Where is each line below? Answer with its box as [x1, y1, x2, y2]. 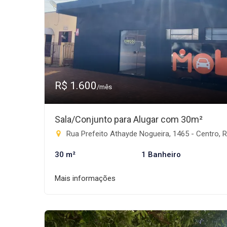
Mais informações [55, 174, 116, 183]
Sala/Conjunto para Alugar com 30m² [55, 114, 203, 125]
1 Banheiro [141, 150, 181, 159]
